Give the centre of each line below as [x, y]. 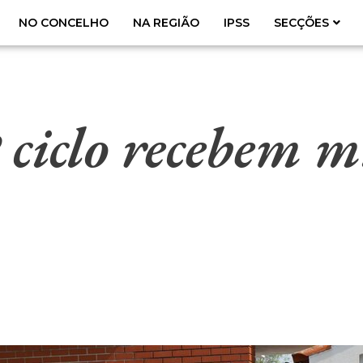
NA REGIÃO [166, 22]
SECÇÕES [301, 22]
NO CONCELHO [64, 22]
